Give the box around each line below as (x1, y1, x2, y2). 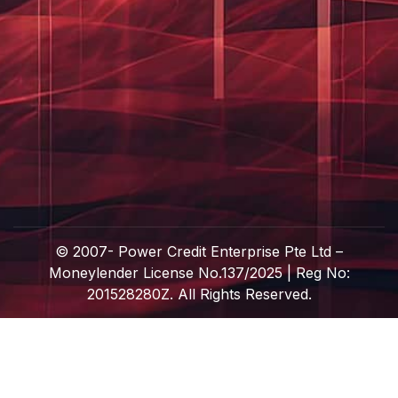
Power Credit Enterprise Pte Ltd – (114, 243, 343, 261)
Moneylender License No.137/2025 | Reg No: (48, 264, 350, 283)
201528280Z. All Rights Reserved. (86, 285, 312, 304)
